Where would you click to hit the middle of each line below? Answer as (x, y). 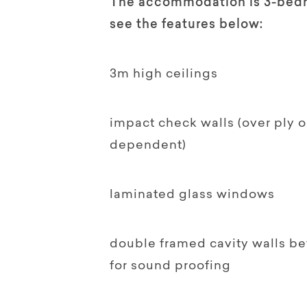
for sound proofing (170, 266)
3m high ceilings (164, 74)
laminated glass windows (192, 195)
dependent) (148, 146)
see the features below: (186, 25)
